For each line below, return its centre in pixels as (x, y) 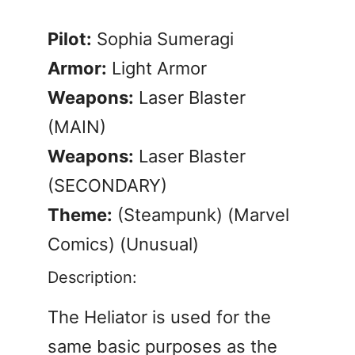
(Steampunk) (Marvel (201, 214)
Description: (92, 277)
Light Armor (157, 68)
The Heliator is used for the (159, 317)
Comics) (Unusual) (123, 244)
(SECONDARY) (107, 185)
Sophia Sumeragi (163, 38)
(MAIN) (77, 126)
